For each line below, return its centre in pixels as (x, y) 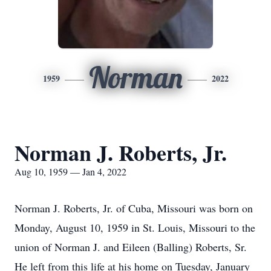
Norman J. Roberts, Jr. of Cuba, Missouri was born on (134, 208)
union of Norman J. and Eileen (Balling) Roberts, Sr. (131, 247)
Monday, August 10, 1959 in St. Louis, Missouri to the (135, 227)
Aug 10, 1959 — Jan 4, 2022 (70, 171)
